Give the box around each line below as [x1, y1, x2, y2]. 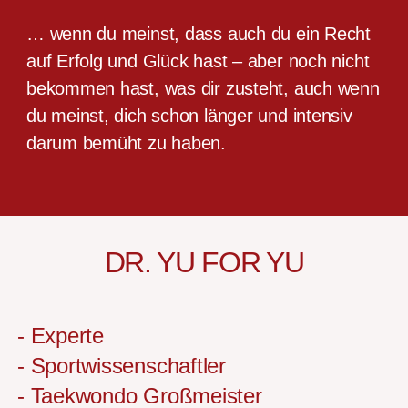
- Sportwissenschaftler [16, 353, 227, 379]
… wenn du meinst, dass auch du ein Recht [25, 23, 371, 44]
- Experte [16, 323, 104, 349]
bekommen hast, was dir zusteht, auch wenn [25, 77, 380, 98]
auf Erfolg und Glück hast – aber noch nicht [25, 50, 370, 71]
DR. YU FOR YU [104, 246, 304, 280]
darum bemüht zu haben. [25, 132, 227, 153]
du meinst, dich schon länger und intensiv [25, 105, 352, 126]
